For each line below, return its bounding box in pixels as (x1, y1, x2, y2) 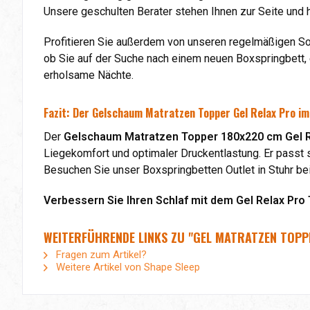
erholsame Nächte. (44, 68, 134, 82)
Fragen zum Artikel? (53, 248, 147, 261)
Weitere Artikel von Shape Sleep (53, 260, 200, 273)
